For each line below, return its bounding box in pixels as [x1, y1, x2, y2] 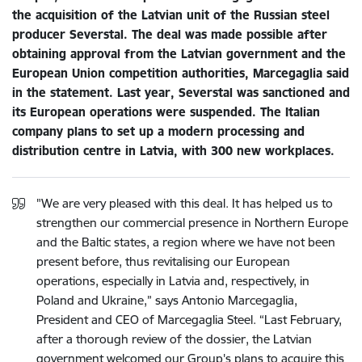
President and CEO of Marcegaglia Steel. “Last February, [36, 311, 342, 327]
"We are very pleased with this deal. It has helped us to [36, 195, 333, 211]
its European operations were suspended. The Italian [12, 103, 320, 120]
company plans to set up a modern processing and [12, 123, 305, 139]
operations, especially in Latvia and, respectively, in [36, 272, 309, 288]
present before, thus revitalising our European [36, 253, 290, 269]
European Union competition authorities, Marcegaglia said [12, 65, 349, 81]
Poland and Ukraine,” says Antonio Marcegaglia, [36, 292, 297, 308]
